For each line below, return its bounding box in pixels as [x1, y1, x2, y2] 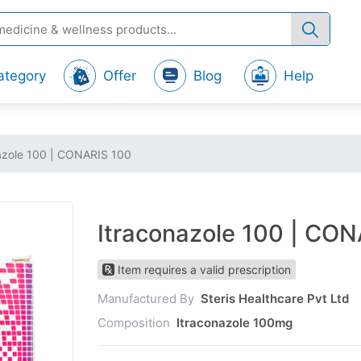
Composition [98, 315, 173, 330]
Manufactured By [98, 291, 197, 306]
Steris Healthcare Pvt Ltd [201, 291, 349, 306]
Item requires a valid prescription [118, 263, 291, 276]
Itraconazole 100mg [176, 315, 293, 330]
